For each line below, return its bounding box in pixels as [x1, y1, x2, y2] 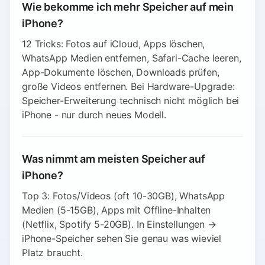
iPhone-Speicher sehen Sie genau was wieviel [22, 232, 222, 244]
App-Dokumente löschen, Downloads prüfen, [22, 66, 219, 78]
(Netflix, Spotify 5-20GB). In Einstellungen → [22, 218, 216, 230]
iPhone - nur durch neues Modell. [22, 109, 166, 121]
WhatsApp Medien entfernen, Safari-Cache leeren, [22, 52, 241, 64]
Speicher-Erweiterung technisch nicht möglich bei [22, 95, 240, 106]
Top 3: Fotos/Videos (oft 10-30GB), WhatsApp [22, 190, 225, 202]
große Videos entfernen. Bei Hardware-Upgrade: [22, 80, 235, 92]
